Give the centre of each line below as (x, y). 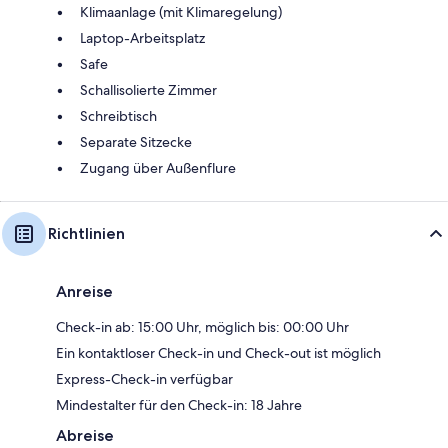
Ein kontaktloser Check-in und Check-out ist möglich (218, 353)
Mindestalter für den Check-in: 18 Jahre (179, 405)
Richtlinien (86, 234)
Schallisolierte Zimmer (148, 90)
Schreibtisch (118, 116)
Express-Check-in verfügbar (144, 379)
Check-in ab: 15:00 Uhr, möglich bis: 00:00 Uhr (202, 327)
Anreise (84, 292)
